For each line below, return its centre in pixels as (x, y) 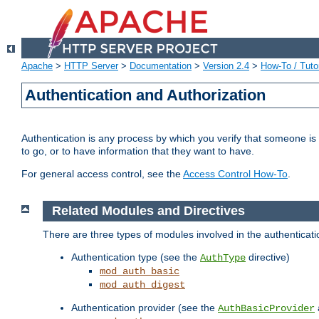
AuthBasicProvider (266, 308)
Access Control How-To (235, 174)
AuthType (223, 257)
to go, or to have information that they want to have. (138, 151)
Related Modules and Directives (150, 211)
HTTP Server (91, 66)
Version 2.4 (226, 66)
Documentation (161, 66)
